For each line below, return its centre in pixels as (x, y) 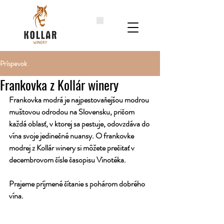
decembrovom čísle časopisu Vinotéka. (68, 159)
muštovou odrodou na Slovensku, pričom (72, 111)
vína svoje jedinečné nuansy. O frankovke (72, 135)
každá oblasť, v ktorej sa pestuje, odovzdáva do (80, 123)
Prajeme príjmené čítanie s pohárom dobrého (78, 183)
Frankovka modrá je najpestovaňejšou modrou (80, 99)
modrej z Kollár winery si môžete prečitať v (72, 147)
